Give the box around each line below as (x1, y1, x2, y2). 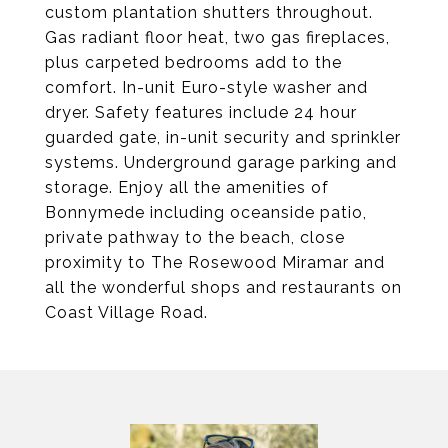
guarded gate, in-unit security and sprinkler (45, 128, 401, 147)
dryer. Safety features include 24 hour (45, 103, 357, 122)
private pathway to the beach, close (45, 228, 345, 247)
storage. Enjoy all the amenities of (45, 178, 329, 197)
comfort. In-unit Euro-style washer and (45, 78, 368, 97)
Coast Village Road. (45, 303, 208, 322)
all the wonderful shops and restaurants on (45, 278, 402, 297)
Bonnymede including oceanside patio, (45, 203, 367, 222)
